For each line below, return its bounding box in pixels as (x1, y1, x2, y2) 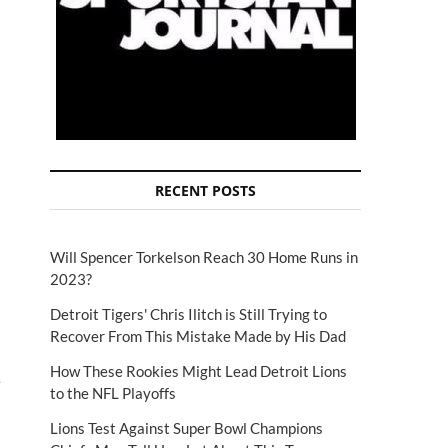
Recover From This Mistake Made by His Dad (50, 327, 346, 345)
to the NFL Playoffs (50, 384, 176, 402)
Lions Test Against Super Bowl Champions (50, 419, 323, 437)
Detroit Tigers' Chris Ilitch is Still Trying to (50, 305, 327, 323)
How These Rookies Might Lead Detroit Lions (50, 362, 347, 380)
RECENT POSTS (155, 181, 256, 200)
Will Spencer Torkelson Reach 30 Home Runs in (50, 248, 358, 266)
